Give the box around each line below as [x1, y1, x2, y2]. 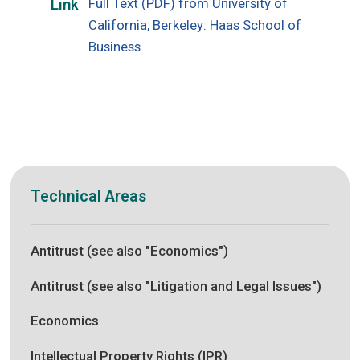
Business [88, 39, 141, 55]
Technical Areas [31, 187, 147, 207]
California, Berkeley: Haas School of [88, 17, 302, 34]
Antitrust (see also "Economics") [31, 242, 229, 259]
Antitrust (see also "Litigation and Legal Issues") [31, 277, 322, 294]
